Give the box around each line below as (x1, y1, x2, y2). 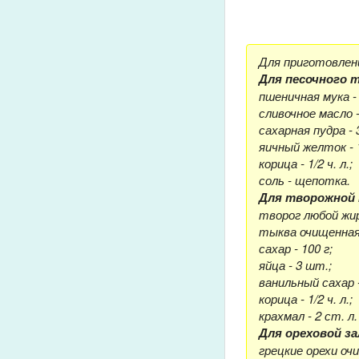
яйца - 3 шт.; (259, 256, 332, 274)
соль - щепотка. (259, 171, 350, 189)
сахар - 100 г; (259, 240, 333, 257)
